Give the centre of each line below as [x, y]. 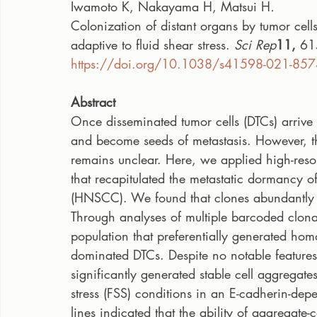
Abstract [93, 102]
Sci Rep [255, 45]
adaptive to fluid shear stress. [152, 45]
